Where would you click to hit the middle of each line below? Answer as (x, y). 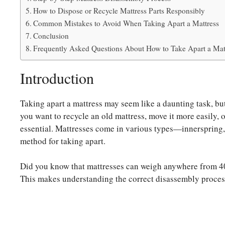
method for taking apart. (63, 141)
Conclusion (51, 35)
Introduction (57, 78)
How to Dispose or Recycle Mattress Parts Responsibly (119, 10)
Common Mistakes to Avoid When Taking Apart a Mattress (126, 23)
